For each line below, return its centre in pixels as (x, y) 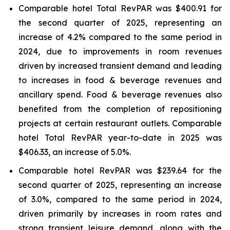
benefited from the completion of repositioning (120, 109)
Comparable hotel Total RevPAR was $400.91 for (120, 8)
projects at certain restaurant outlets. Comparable (120, 123)
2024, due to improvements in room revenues (120, 51)
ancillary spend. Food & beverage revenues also (120, 94)
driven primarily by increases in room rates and (120, 214)
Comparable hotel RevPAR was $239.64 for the (120, 170)
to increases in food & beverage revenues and (120, 80)
